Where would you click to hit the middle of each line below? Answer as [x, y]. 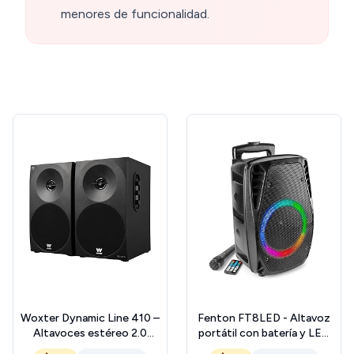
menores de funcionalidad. [135, 14]
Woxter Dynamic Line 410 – [90, 318]
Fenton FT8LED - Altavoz [264, 318]
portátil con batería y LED [264, 333]
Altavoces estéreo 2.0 [90, 333]
